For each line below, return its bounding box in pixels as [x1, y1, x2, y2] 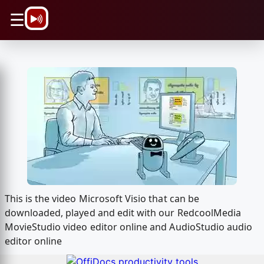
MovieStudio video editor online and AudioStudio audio [4, 220, 253, 234]
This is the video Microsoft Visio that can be [4, 192, 199, 206]
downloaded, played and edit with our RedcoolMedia [4, 206, 242, 220]
